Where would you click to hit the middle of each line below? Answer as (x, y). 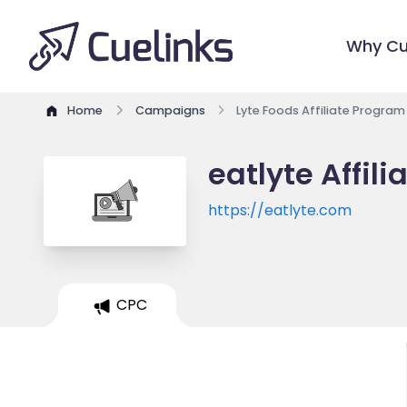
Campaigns (170, 111)
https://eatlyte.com (280, 210)
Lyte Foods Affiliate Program (320, 111)
